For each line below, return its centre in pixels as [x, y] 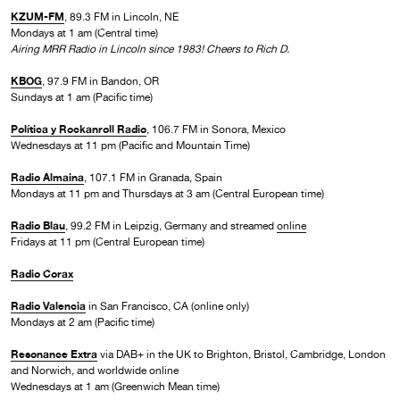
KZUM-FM [37, 16]
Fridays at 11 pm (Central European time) [108, 242]
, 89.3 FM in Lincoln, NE [121, 17]
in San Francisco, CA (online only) [169, 306]
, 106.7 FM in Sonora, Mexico [216, 129]
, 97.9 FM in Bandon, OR [100, 81]
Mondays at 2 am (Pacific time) [83, 322]
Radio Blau [38, 225]
